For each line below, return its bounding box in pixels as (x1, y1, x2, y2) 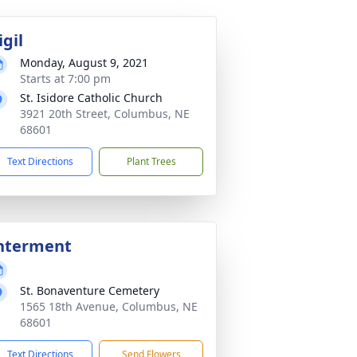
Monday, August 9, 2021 (20, 55, 148, 70)
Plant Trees (126, 155, 176, 168)
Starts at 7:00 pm (20, 71, 111, 86)
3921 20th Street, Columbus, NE (20, 106, 190, 121)
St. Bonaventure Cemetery (20, 283, 159, 298)
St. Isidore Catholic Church (20, 90, 163, 105)
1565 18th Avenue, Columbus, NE (20, 299, 198, 314)
